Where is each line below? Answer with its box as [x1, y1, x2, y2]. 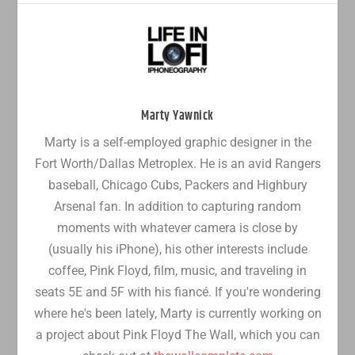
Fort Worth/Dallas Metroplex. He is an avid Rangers [34, 155, 321, 171]
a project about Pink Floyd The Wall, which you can [35, 326, 320, 342]
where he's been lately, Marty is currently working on [33, 305, 322, 321]
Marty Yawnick [141, 105, 214, 126]
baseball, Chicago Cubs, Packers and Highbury [48, 177, 307, 193]
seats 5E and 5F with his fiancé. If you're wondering [34, 284, 321, 300]
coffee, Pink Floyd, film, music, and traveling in [48, 262, 307, 278]
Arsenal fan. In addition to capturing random [54, 198, 301, 214]
